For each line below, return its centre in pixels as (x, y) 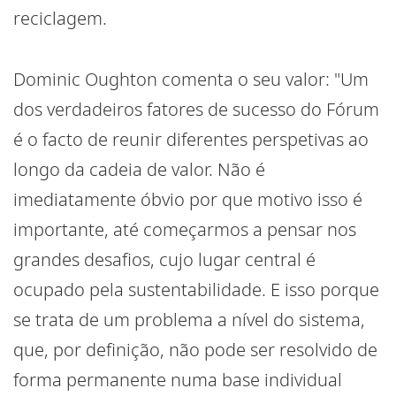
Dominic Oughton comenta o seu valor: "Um (191, 80)
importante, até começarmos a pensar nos (185, 230)
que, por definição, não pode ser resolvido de (195, 350)
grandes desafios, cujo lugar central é (164, 260)
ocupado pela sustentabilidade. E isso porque (196, 290)
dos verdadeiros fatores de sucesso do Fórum (196, 110)
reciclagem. (60, 19)
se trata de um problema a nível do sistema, (189, 320)
